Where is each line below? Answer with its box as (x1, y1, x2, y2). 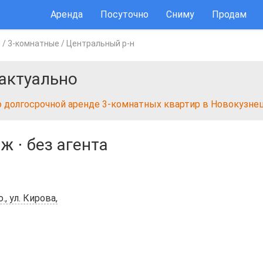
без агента (27, 135, 108, 154)
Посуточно (100, 9, 149, 20)
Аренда (50, 9, 83, 20)
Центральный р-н (66, 39, 134, 48)
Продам (212, 9, 247, 20)
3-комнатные (8, 39, 59, 48)
